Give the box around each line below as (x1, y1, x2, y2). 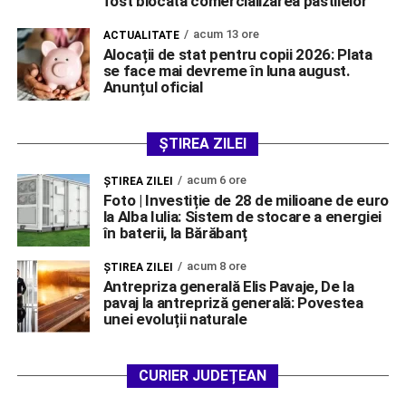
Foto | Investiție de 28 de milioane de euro (102, 191, 390, 210)
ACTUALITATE (102, 29, 179, 43)
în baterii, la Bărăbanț (102, 224, 247, 243)
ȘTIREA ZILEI (159, 135, 247, 153)
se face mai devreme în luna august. (102, 62, 351, 81)
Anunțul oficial (102, 78, 203, 97)
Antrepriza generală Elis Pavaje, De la (102, 277, 354, 296)
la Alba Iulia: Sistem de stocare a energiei (102, 208, 382, 227)
